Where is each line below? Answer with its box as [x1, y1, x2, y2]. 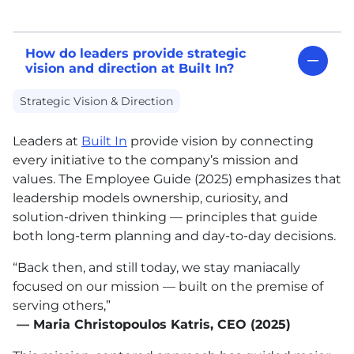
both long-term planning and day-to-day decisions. [13, 228, 336, 244]
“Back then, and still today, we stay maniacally [13, 260, 300, 276]
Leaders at [13, 134, 81, 149]
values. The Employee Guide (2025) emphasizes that [13, 171, 341, 187]
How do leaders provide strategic [25, 46, 246, 62]
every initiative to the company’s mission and [13, 153, 299, 168]
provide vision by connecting [127, 134, 314, 149]
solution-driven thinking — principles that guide [13, 209, 318, 225]
